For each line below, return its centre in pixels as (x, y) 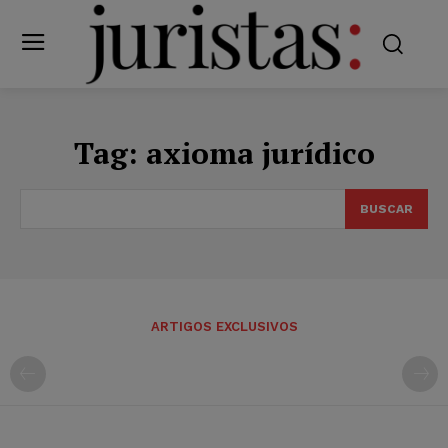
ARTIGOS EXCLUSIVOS (224, 326)
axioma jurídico (260, 152)
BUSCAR (386, 208)
